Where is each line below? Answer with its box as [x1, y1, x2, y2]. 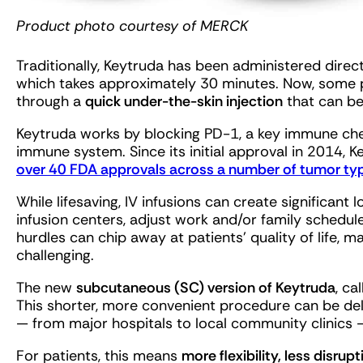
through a [16, 92, 85, 112]
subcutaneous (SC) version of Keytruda [76, 278, 335, 298]
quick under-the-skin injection [85, 92, 283, 112]
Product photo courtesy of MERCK [16, 16, 249, 36]
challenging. [16, 246, 94, 266]
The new [16, 278, 76, 298]
